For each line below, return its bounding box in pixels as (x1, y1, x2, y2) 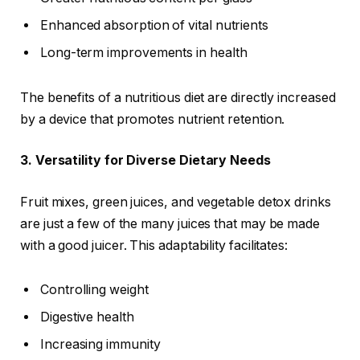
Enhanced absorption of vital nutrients (40, 18, 268, 34)
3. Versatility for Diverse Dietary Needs (20, 153, 271, 169)
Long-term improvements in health (40, 45, 247, 61)
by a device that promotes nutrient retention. (20, 111, 285, 127)
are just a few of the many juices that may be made (20, 215, 321, 231)
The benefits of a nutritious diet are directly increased (20, 89, 336, 105)
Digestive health (40, 309, 134, 325)
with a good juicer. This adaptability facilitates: (20, 237, 288, 253)
